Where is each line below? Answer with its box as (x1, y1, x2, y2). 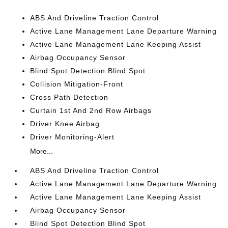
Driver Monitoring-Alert (30, 133, 115, 141)
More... (30, 147, 53, 155)
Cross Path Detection (30, 93, 109, 101)
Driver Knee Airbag (30, 120, 100, 128)
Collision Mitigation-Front (30, 80, 124, 88)
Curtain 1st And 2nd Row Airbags (30, 106, 152, 115)
